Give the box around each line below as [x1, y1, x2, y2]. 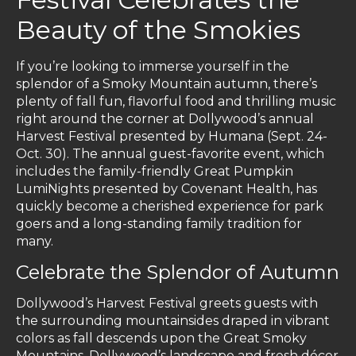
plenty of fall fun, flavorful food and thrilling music [16, 94, 336, 110]
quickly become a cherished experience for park [16, 199, 323, 215]
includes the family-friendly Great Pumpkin [16, 164, 293, 180]
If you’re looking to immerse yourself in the [16, 59, 289, 75]
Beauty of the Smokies [16, 14, 300, 46]
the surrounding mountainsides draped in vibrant [16, 313, 330, 329]
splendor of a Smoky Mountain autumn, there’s [16, 76, 317, 92]
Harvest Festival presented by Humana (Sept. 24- [16, 129, 327, 145]
